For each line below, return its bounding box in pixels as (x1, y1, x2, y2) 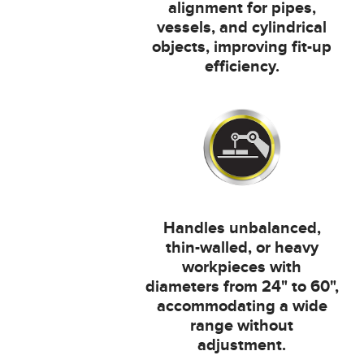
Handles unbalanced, (162, 219, 321, 239)
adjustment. (197, 336, 287, 356)
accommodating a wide (156, 297, 327, 317)
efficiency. (204, 57, 279, 77)
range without (190, 316, 294, 336)
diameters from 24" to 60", (145, 277, 339, 297)
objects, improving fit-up (152, 37, 332, 58)
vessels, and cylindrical (157, 18, 327, 38)
